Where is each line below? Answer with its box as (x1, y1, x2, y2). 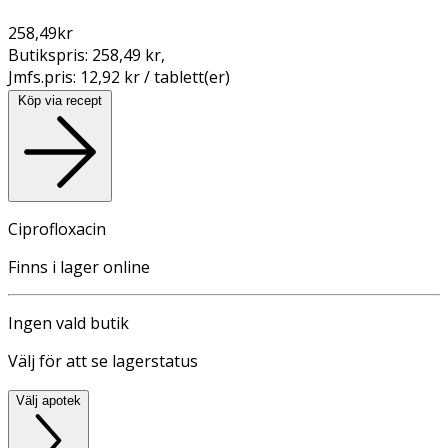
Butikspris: (8, 43, 92, 66)
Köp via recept (18, 92, 102, 108)
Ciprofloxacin (8, 217, 106, 240)
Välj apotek (16, 392, 81, 408)
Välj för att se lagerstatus (8, 349, 198, 372)
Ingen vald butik (8, 311, 129, 334)
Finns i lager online (8, 255, 150, 278)
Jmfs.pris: (8, 65, 80, 88)
